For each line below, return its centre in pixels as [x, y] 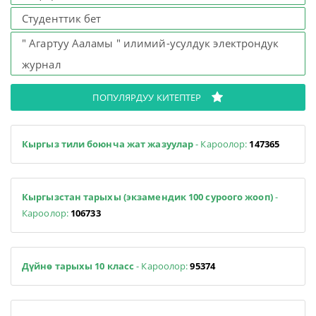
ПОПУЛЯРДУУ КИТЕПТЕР [147, 97]
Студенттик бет [62, 18]
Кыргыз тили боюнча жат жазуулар [108, 144]
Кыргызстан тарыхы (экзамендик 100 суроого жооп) [147, 196]
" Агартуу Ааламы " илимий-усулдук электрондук [151, 43]
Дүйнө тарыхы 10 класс [79, 266]
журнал [42, 64]
